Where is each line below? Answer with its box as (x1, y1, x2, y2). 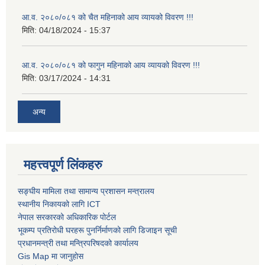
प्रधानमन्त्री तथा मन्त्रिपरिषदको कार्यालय (18, 238, 138, 248)
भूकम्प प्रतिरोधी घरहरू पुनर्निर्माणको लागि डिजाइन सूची (18, 225, 177, 235)
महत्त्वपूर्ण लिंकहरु (24, 157, 102, 172)
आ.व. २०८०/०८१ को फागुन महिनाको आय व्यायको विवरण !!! (22, 60, 200, 70)
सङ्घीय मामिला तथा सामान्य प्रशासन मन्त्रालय (18, 186, 154, 196)
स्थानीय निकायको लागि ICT (18, 199, 101, 209)
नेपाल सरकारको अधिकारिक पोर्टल (18, 212, 116, 222)
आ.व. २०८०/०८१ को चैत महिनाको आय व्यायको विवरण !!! (22, 12, 193, 22)
